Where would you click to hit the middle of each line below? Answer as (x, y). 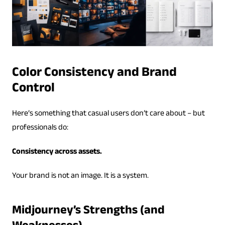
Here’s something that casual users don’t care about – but (108, 114)
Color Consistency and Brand (94, 74)
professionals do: (40, 128)
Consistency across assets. (57, 152)
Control (33, 89)
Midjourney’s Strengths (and (88, 211)
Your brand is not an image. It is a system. (80, 176)
